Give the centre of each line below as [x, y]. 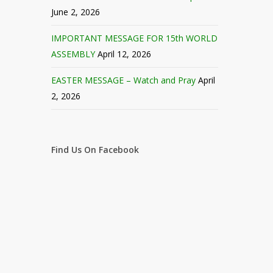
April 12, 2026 [125, 54]
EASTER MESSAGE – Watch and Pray [124, 80]
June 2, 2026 [76, 12]
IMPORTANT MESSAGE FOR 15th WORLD [135, 38]
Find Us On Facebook [95, 149]
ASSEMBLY [73, 54]
